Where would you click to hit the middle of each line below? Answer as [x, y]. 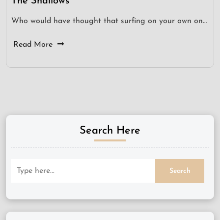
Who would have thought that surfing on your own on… [109, 21]
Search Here [110, 131]
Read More [33, 45]
